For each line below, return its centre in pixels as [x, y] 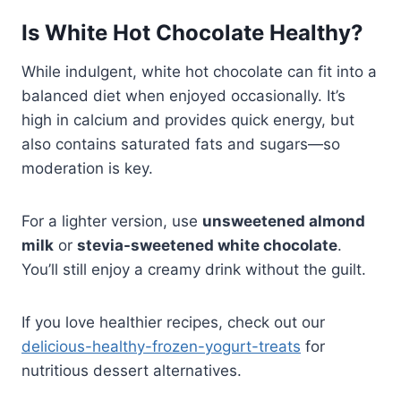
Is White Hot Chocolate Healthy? [192, 33]
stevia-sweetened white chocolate [207, 246]
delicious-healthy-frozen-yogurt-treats [161, 347]
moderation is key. [87, 169]
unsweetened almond [284, 222]
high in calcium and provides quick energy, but [188, 120]
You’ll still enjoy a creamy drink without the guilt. [194, 270]
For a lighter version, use [112, 222]
